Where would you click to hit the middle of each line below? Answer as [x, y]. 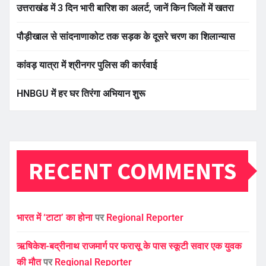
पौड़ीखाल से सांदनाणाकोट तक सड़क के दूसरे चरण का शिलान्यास [126, 37]
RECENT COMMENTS [132, 171]
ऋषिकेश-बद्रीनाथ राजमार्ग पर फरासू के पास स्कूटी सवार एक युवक [129, 246]
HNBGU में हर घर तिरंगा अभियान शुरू [81, 94]
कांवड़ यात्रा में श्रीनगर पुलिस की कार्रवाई [87, 65]
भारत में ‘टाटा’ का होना [55, 218]
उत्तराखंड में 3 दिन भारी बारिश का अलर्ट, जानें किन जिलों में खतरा [125, 8]
